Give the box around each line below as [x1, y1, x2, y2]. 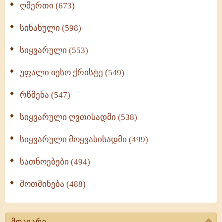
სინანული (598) [20, 23, 81, 33]
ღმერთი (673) [20, 1, 75, 10]
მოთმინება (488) [20, 179, 86, 189]
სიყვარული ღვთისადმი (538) [20, 112, 137, 122]
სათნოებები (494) [20, 157, 90, 166]
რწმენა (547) [20, 90, 70, 100]
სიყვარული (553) [20, 46, 88, 55]
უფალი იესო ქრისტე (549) [20, 68, 124, 77]
